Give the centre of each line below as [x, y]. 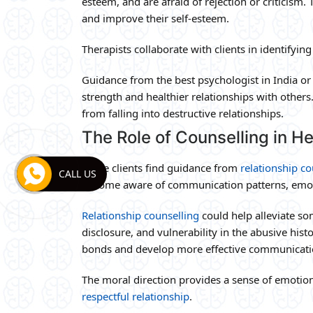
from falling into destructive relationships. [183, 113]
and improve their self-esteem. [155, 18]
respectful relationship [136, 296]
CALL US [78, 174]
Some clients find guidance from [161, 167]
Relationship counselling [140, 215]
